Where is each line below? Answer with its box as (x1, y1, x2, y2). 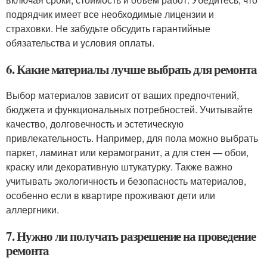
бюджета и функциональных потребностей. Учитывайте (6, 103, 253, 116)
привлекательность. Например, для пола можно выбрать (6, 131, 258, 145)
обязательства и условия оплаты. (6, 36, 154, 49)
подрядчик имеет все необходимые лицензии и (6, 7, 214, 21)
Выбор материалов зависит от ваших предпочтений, (6, 88, 239, 102)
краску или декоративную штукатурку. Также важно (6, 160, 232, 173)
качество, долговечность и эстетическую (6, 117, 184, 131)
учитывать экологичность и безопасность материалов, (6, 174, 246, 188)
